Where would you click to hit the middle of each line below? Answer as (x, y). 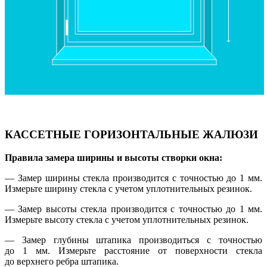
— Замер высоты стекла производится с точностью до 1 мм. (133, 209)
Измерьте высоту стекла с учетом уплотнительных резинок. (127, 220)
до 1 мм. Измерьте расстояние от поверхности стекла (133, 251)
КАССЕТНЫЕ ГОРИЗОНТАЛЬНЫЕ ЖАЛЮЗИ (131, 135)
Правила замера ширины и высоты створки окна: (114, 158)
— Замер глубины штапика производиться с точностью (133, 240)
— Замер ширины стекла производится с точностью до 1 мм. (133, 178)
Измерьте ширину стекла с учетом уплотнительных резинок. (128, 189)
